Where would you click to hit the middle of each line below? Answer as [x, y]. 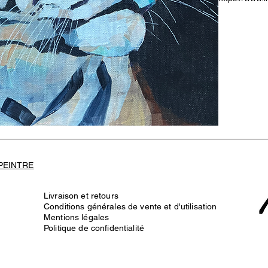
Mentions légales [77, 217]
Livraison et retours [81, 195]
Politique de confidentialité [94, 228]
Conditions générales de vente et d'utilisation [130, 206]
